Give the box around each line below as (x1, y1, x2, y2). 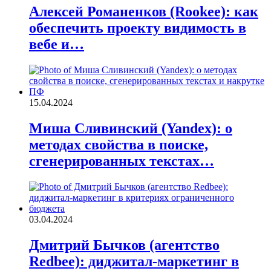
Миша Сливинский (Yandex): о (29, 120, 232, 137)
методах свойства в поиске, (29, 137, 208, 153)
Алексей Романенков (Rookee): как (29, 4, 258, 20)
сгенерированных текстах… (29, 153, 214, 169)
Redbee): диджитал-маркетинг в (29, 253, 239, 269)
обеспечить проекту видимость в (29, 20, 246, 36)
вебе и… (29, 36, 84, 53)
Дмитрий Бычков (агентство (29, 237, 220, 253)
